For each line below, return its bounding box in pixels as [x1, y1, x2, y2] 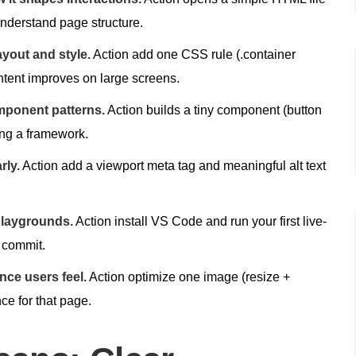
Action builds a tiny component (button [105, 103, 322, 117]
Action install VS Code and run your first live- [73, 214, 327, 228]
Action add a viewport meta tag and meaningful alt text [20, 158, 326, 172]
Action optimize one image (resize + [87, 269, 290, 284]
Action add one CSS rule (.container [91, 47, 296, 61]
